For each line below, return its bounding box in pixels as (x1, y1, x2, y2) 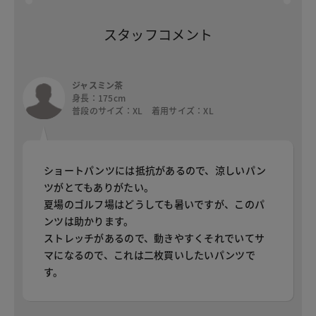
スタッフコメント (103, 25, 213, 45)
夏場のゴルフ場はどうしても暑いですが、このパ (44, 197, 265, 212)
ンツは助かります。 (44, 214, 134, 229)
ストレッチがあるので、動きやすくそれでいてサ (44, 231, 265, 245)
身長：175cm (72, 92, 126, 104)
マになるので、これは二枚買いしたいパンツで (44, 248, 255, 262)
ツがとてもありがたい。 (44, 180, 154, 195)
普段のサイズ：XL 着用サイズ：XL (72, 104, 214, 117)
